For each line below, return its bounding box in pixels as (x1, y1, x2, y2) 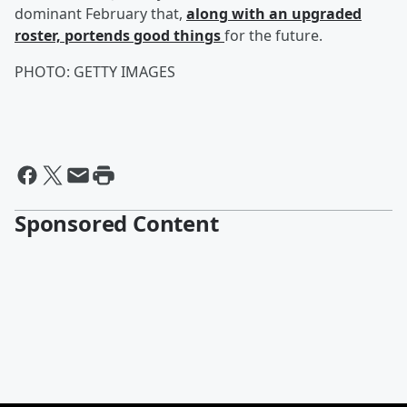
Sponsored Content (15, 208, 219, 238)
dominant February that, (15, 4, 186, 24)
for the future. (224, 25, 323, 45)
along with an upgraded (186, 4, 362, 24)
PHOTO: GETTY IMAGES (15, 62, 175, 82)
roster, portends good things (15, 25, 224, 45)
